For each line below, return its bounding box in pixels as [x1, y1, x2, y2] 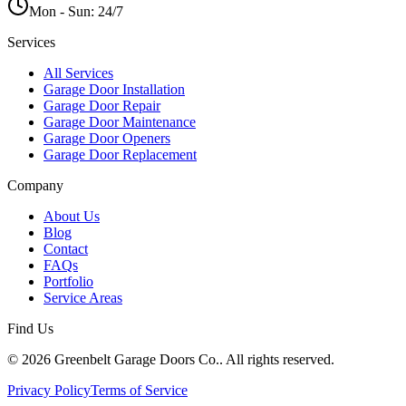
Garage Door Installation [43, 81, 185, 97]
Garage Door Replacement [43, 146, 197, 162]
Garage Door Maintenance [43, 113, 196, 130]
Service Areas [43, 289, 122, 305]
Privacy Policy [7, 382, 91, 398]
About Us [43, 208, 100, 224]
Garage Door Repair [43, 97, 160, 113]
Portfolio [43, 273, 93, 289]
